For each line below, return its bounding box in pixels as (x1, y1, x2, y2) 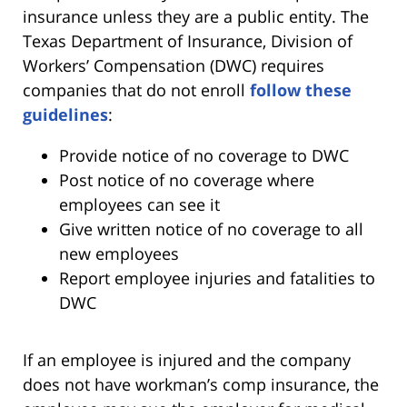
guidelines (23, 103, 108, 125)
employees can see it (59, 193, 220, 215)
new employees (59, 242, 179, 264)
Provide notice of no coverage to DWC (59, 144, 349, 166)
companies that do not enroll (23, 78, 250, 101)
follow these (250, 78, 352, 101)
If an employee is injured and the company (23, 348, 351, 371)
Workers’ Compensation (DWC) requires (23, 54, 324, 76)
